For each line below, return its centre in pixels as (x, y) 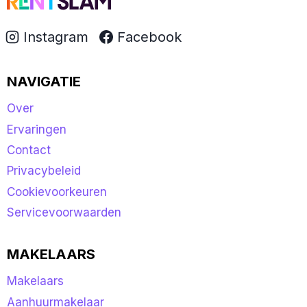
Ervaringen (37, 129)
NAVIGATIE (44, 81)
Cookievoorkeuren (57, 192)
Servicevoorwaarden (64, 213)
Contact (29, 150)
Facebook (149, 37)
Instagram (56, 37)
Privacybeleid (44, 171)
